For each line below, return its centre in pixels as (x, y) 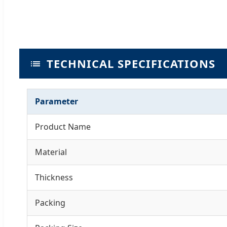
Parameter (56, 102)
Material (51, 152)
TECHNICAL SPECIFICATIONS (131, 64)
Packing (50, 203)
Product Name (63, 127)
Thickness (54, 178)
